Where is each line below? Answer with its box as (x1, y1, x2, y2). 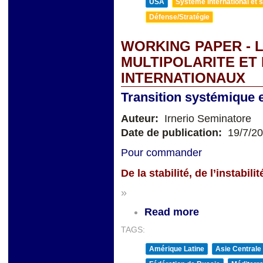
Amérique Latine (149, 244, 204, 253)
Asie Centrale (215, 244, 261, 253)
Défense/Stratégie (149, 12, 210, 21)
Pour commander (121, 147, 202, 159)
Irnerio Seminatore (161, 112, 251, 124)
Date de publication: (121, 126, 225, 139)
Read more (144, 205, 199, 218)
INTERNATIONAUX (121, 70, 245, 86)
